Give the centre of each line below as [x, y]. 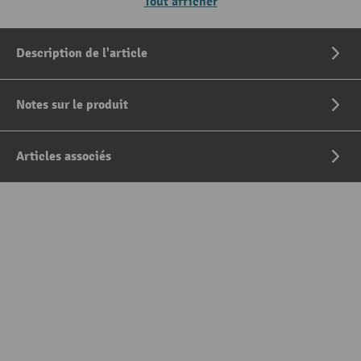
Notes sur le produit [72, 105]
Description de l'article [82, 53]
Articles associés [64, 156]
